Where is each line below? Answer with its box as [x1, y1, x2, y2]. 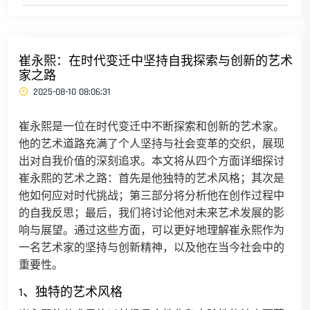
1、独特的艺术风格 [19, 284, 122, 300]
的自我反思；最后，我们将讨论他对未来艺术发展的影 [19, 206, 284, 221]
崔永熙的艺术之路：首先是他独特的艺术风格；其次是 [19, 172, 284, 186]
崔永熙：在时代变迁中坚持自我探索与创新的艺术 [19, 53, 293, 69]
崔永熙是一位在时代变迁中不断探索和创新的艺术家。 [19, 120, 284, 134]
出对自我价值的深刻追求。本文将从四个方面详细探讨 [19, 154, 284, 169]
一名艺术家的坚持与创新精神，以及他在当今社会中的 [19, 241, 284, 255]
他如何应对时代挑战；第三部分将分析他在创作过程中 [19, 189, 284, 203]
